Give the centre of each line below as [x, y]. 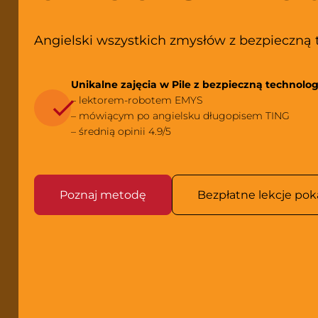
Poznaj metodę [103, 195]
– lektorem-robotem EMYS [137, 100]
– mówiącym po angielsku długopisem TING [180, 116]
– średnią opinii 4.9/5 [121, 131]
